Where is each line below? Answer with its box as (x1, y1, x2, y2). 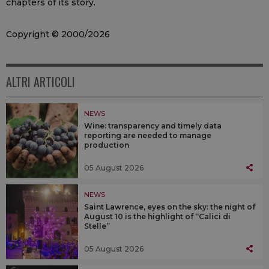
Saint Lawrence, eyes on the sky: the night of (84, 202, 255, 211)
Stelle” (84, 221, 110, 231)
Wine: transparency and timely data (84, 121, 222, 130)
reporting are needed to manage (84, 130, 211, 140)
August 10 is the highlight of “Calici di (84, 211, 231, 221)
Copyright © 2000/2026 (6, 28, 110, 40)
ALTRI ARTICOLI (6, 72, 75, 91)
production (84, 140, 129, 150)
